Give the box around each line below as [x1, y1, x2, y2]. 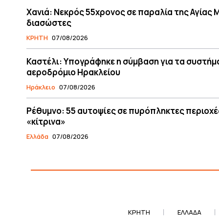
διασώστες [26, 17, 71, 28]
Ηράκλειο [26, 82, 55, 91]
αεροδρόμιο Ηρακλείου [26, 66, 120, 78]
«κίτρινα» [26, 115, 66, 127]
